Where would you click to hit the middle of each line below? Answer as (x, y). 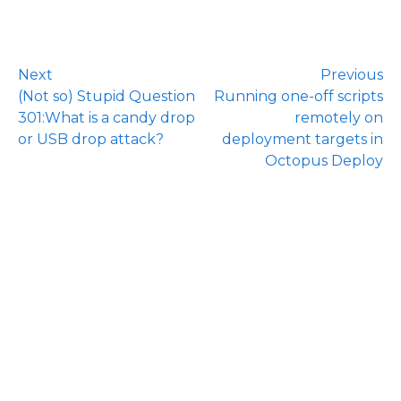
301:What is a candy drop (107, 118)
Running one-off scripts (299, 97)
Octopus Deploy (324, 161)
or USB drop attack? (91, 140)
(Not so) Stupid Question (107, 97)
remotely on (339, 118)
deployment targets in (303, 140)
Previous (352, 75)
